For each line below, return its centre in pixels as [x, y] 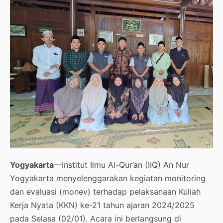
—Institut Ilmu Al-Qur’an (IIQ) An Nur [121, 165]
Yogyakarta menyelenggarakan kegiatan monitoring [108, 178]
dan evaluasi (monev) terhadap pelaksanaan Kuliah [105, 191]
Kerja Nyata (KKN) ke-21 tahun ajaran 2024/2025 [102, 205]
